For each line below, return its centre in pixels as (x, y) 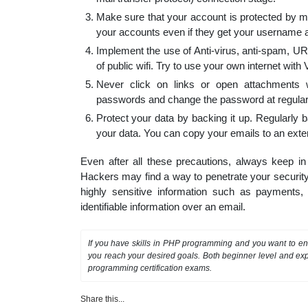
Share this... (102, 299)
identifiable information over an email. (163, 207)
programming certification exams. (150, 268)
